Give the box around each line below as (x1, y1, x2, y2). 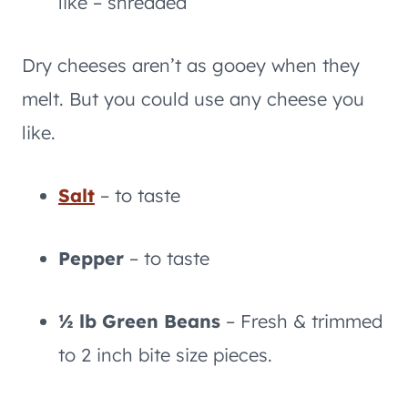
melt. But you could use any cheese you (22, 87, 364, 110)
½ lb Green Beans (58, 310, 220, 332)
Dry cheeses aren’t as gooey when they (22, 54, 360, 76)
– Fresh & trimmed (220, 310, 382, 332)
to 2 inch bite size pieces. (58, 343, 272, 366)
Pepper (58, 247, 129, 270)
